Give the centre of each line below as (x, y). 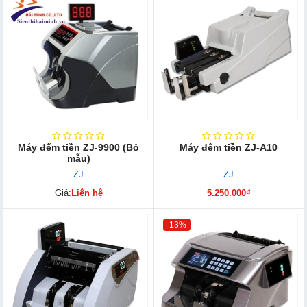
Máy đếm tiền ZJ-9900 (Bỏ (78, 148)
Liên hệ (87, 193)
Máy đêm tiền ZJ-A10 (229, 148)
